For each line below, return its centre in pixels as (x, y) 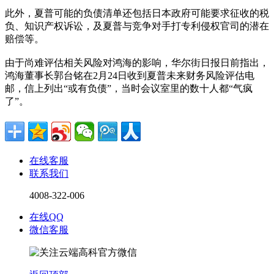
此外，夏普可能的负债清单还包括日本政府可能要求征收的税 (137, 13)
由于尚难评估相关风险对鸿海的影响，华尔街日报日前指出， (137, 63)
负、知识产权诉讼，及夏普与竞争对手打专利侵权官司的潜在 (137, 26)
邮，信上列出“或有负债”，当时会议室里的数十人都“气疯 (129, 89)
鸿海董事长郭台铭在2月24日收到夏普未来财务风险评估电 (130, 76)
